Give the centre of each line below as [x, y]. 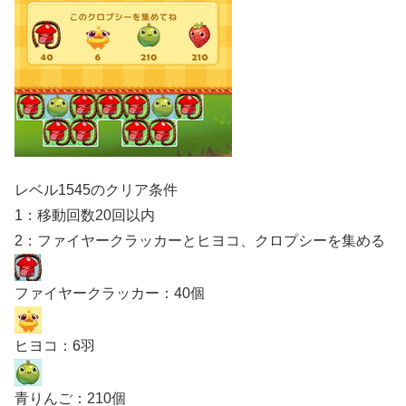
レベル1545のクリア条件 [96, 189]
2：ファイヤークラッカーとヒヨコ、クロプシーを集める [200, 240]
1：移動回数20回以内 [85, 215]
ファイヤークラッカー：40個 [110, 293]
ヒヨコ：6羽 [55, 345]
